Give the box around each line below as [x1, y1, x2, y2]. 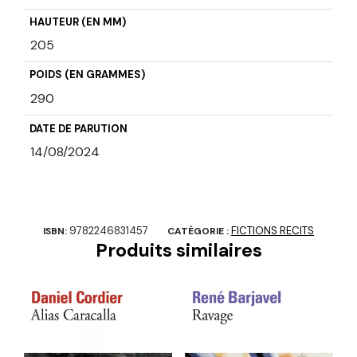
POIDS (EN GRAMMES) [29, 68, 145, 82]
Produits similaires [95, 238, 262, 263]
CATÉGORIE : [167, 225, 231, 238]
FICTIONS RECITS [231, 224, 314, 238]
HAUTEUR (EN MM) [29, 15, 126, 29]
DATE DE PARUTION [29, 121, 127, 135]
